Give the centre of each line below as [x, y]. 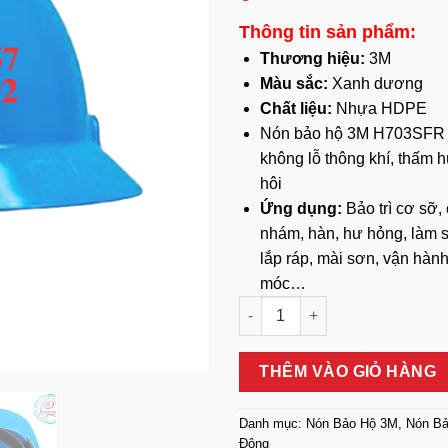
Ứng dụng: [300, 208]
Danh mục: [272, 423]
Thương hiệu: [312, 58]
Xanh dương [375, 83]
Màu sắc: [293, 83]
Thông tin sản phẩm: [327, 31]
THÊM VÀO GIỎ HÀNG [348, 371]
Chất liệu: [295, 108]
